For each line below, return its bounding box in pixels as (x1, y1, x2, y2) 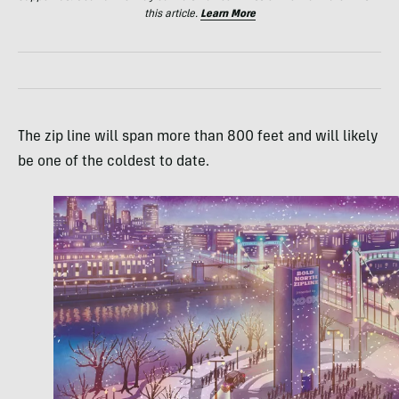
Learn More (199, 9, 256, 20)
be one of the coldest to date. (18, 155, 209, 170)
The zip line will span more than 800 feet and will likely (18, 130, 379, 145)
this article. (143, 9, 200, 20)
